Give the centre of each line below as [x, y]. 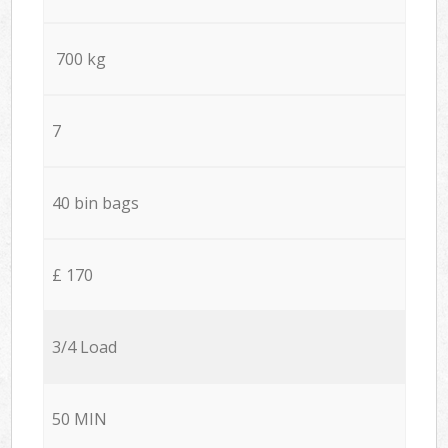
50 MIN [79, 418]
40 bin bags [95, 202]
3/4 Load [84, 346]
